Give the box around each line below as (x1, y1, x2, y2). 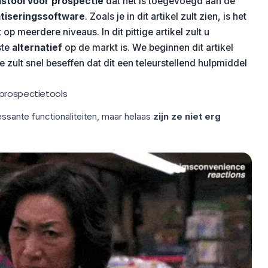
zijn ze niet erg (153, 111, 221, 122)
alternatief (11, 42, 62, 53)
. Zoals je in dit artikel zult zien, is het (84, 11, 246, 22)
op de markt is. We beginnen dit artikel (62, 42, 233, 53)
